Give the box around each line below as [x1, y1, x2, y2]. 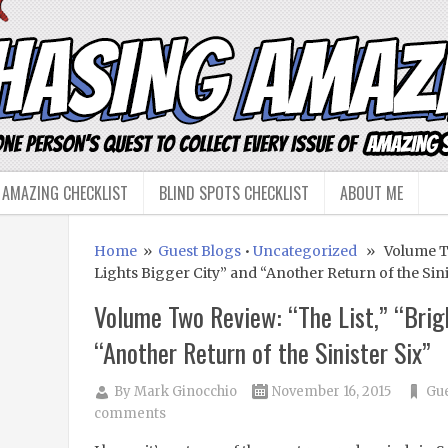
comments [93, 405, 166, 422]
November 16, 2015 [271, 383, 391, 400]
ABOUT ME [340, 181, 403, 205]
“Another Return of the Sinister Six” [93, 333, 431, 372]
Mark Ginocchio [133, 383, 237, 400]
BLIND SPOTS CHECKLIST [159, 181, 309, 205]
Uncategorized [252, 242, 357, 260]
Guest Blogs [157, 242, 241, 260]
